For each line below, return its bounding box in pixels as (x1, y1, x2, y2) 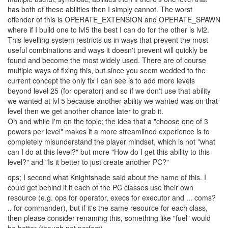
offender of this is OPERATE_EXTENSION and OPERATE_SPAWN (8, 14, 220, 24)
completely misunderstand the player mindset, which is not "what (8, 136, 215, 147)
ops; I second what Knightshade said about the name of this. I (8, 172, 206, 182)
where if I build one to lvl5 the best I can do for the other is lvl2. (8, 24, 209, 35)
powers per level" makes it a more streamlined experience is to (8, 126, 210, 136)
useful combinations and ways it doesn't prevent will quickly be (8, 45, 208, 55)
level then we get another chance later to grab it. (8, 106, 163, 116)
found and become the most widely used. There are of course (8, 55, 206, 65)
